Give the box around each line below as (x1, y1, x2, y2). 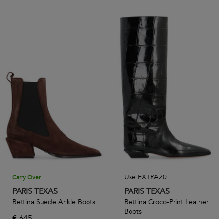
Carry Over (12, 174, 41, 182)
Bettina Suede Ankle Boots (12, 197, 95, 207)
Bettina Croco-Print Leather (124, 197, 209, 207)
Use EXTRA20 (124, 173, 167, 182)
